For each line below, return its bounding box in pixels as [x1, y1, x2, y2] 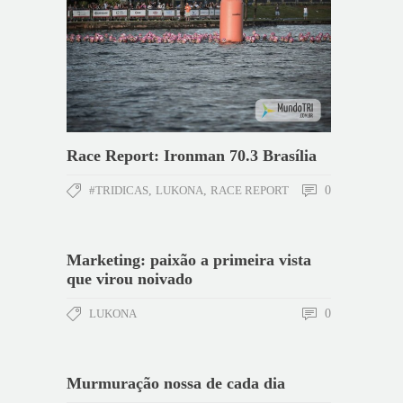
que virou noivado [67, 270, 193, 289]
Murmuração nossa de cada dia [67, 374, 285, 393]
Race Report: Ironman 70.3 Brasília [67, 147, 317, 166]
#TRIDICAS [89, 184, 148, 198]
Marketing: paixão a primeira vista [67, 251, 311, 270]
